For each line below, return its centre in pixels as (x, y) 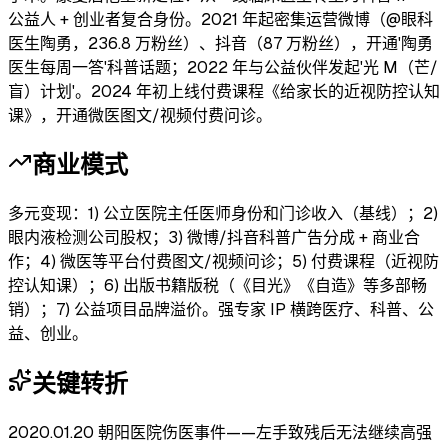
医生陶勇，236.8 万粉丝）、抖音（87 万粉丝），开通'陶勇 (220, 43)
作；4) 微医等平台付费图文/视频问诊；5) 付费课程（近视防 (223, 262)
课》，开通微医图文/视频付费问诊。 (140, 115)
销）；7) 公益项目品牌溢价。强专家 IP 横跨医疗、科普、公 (221, 310)
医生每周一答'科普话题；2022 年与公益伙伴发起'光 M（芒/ (223, 67)
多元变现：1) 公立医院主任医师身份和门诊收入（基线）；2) (223, 214)
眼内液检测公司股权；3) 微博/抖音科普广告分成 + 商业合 (214, 238)
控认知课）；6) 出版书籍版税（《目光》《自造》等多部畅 (217, 286)
